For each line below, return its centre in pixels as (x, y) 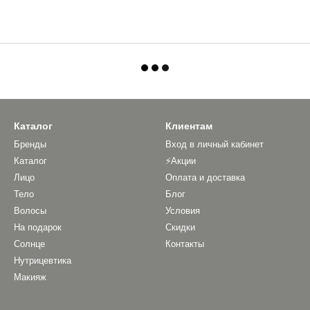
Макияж (30, 277)
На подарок (38, 227)
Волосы (30, 211)
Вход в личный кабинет (215, 144)
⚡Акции (181, 161)
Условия (183, 211)
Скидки (180, 227)
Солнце (29, 244)
